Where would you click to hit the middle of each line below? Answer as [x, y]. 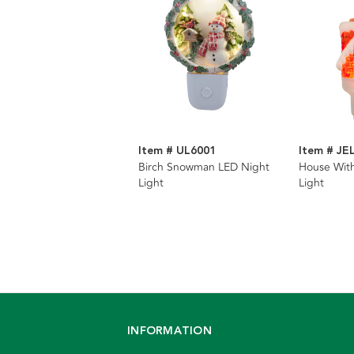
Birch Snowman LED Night [204, 168]
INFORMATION [169, 331]
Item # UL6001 [177, 151]
